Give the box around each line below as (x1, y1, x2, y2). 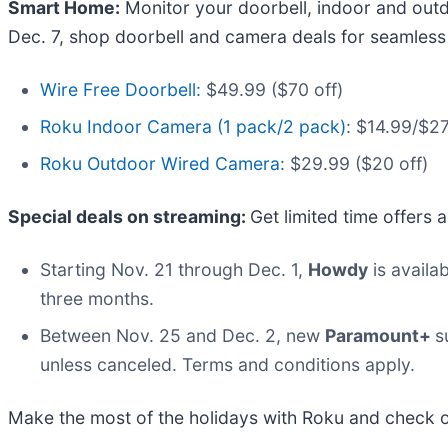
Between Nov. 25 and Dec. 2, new (40, 324, 325, 346)
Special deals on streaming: (8, 205, 250, 227)
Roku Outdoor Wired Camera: (40, 152, 285, 174)
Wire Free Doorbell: (40, 78, 201, 100)
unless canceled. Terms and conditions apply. (40, 353, 415, 375)
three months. (40, 287, 154, 309)
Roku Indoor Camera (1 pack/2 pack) (40, 115, 346, 137)
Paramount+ (325, 324, 435, 346)
